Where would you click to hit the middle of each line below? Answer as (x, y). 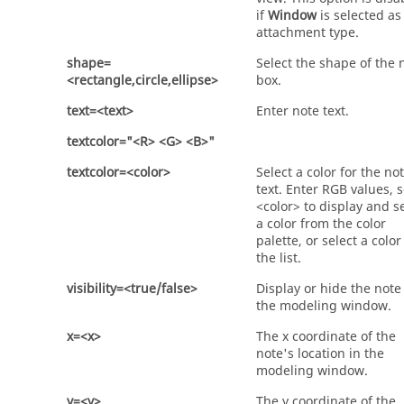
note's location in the (320, 354)
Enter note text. (303, 111)
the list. (279, 258)
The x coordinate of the (326, 337)
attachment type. (308, 33)
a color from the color (321, 224)
